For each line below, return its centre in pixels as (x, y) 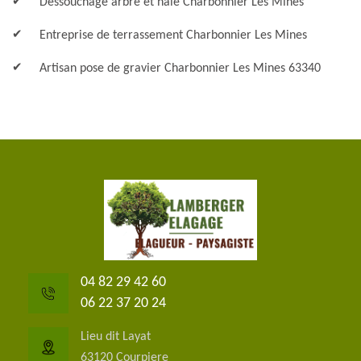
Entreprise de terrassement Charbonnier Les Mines (173, 35)
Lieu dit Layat (116, 337)
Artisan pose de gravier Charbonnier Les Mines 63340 (180, 68)
